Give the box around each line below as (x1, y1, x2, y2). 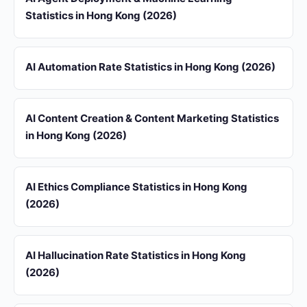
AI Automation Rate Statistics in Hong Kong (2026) (25, 60, 275, 73)
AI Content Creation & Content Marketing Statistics (25, 112, 279, 125)
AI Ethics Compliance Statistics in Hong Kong (25, 180, 247, 193)
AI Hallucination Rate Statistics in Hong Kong (25, 249, 246, 262)
